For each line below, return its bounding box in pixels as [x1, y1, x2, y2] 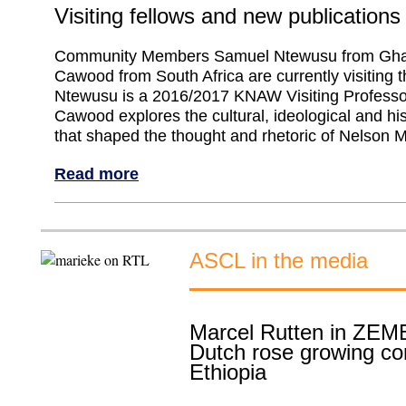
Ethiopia [189, 360, 266, 384]
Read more [54, 164, 139, 183]
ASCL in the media [189, 248, 368, 273]
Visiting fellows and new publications [54, 4, 401, 28]
